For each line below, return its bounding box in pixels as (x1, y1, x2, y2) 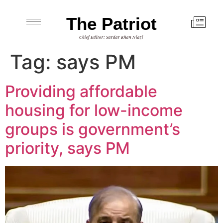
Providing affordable (5, 82, 157, 101)
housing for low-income (5, 101, 183, 120)
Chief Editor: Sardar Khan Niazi (79, 34, 144, 40)
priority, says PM (5, 138, 130, 158)
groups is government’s (5, 119, 180, 139)
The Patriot (66, 14, 157, 33)
